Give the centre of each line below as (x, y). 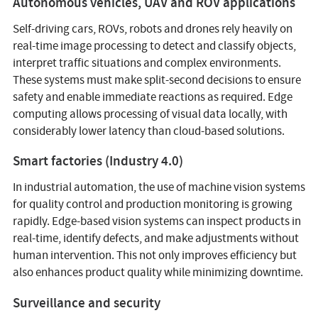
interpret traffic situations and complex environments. (147, 62)
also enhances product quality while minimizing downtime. (158, 273)
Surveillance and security (86, 303)
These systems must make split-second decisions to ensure (157, 79)
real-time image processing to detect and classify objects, (154, 45)
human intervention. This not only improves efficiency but (154, 256)
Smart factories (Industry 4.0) (98, 161)
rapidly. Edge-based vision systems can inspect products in (157, 221)
